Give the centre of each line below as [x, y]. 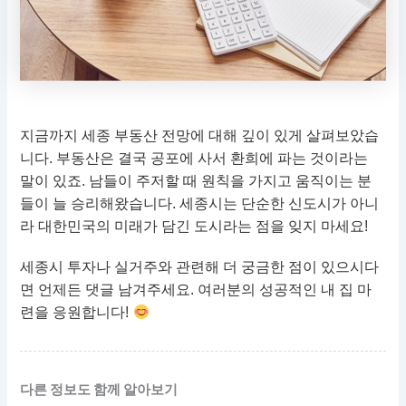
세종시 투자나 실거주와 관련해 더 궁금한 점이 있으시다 [200, 267]
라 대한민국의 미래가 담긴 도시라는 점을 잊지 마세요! [194, 227]
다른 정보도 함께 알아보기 [99, 390]
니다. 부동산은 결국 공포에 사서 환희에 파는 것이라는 [194, 159]
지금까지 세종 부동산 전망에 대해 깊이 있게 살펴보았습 [200, 136]
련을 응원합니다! [77, 313]
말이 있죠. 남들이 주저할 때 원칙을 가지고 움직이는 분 [196, 181]
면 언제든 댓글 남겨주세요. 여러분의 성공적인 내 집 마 [196, 290]
